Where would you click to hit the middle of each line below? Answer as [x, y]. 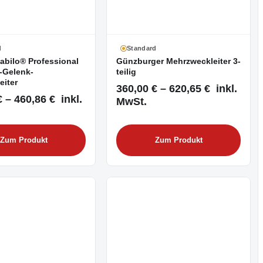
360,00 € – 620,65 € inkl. [177, 89]
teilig [126, 72]
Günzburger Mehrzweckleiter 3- [178, 61]
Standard [142, 48]
